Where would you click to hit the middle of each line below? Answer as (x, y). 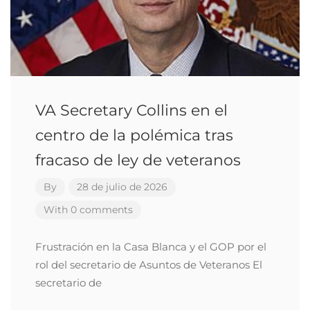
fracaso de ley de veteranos (138, 160)
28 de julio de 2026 (122, 187)
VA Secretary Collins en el (131, 110)
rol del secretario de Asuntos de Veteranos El (149, 265)
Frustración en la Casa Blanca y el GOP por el (151, 247)
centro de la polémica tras (134, 135)
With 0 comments (88, 210)
